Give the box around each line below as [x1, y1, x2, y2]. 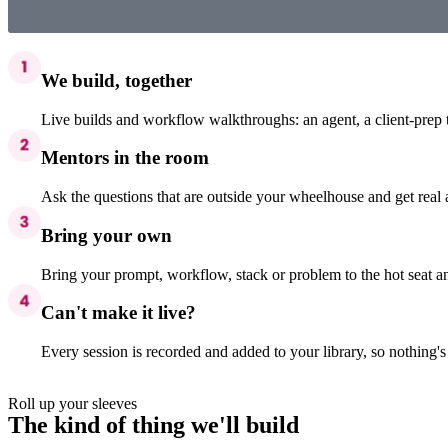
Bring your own [41, 224, 173, 246]
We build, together [41, 69, 193, 91]
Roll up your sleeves [8, 394, 137, 412]
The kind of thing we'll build [8, 411, 299, 438]
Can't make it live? [41, 302, 197, 324]
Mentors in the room [41, 147, 210, 169]
